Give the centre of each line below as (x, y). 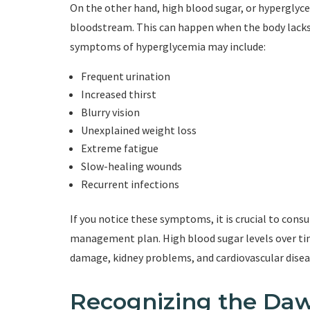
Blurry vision (110, 112)
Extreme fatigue (119, 148)
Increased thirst (118, 94)
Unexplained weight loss (138, 130)
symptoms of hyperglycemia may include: (167, 47)
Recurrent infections (130, 184)
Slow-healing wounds (131, 166)
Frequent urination (125, 76)
